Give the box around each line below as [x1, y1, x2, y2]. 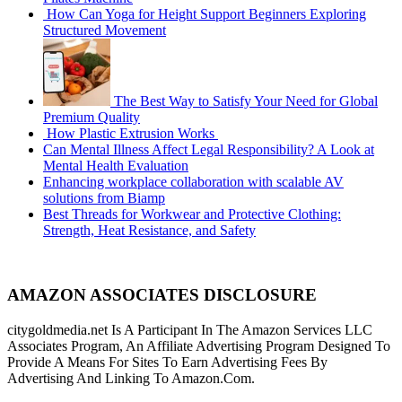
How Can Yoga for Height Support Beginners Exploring [47, 5, 366, 22]
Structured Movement [43, 22, 166, 38]
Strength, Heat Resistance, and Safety [43, 222, 256, 238]
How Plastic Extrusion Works [47, 125, 218, 141]
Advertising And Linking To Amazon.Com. [7, 371, 255, 387]
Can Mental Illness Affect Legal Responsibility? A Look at [43, 141, 374, 157]
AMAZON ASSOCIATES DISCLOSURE [7, 285, 317, 305]
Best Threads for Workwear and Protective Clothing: [43, 205, 341, 222]
